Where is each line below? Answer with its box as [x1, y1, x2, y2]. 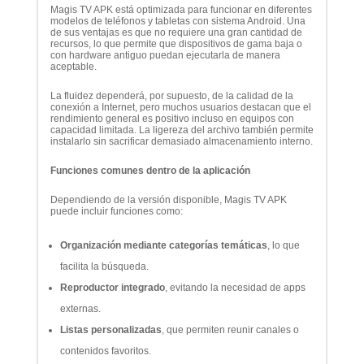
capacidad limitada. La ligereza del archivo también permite [50, 123, 314, 136]
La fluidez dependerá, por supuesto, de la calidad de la [50, 89, 293, 102]
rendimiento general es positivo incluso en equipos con [50, 112, 294, 124]
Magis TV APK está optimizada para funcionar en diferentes [50, 3, 312, 15]
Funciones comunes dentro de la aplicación [50, 164, 250, 176]
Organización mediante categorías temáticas [59, 239, 267, 251]
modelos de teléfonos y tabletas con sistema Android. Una [50, 15, 305, 27]
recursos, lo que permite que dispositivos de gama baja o [50, 37, 302, 50]
